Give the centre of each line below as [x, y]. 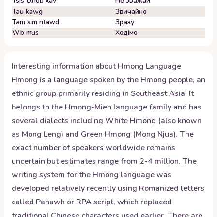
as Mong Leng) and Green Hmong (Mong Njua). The [103, 134]
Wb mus [25, 33]
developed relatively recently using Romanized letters [108, 188]
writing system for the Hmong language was [92, 175]
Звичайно [131, 11]
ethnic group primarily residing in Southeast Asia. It [103, 93]
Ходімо [126, 33]
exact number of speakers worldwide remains [93, 148]
